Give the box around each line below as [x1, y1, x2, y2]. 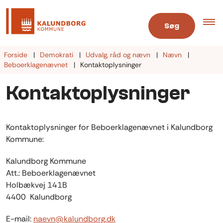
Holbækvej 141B [6, 180, 67, 191]
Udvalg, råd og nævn [86, 50, 150, 59]
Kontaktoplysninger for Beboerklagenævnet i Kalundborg [6, 122, 213, 133]
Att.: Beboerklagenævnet [6, 168, 96, 179]
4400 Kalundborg [6, 192, 72, 203]
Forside [4, 50, 27, 59]
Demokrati [40, 50, 73, 59]
